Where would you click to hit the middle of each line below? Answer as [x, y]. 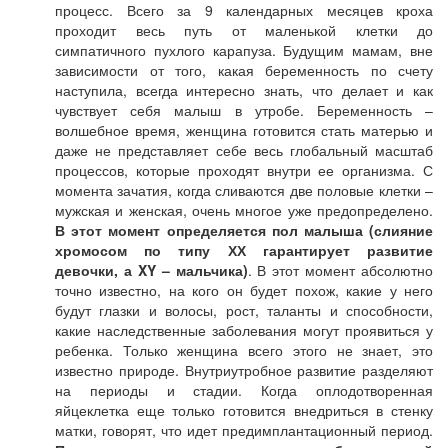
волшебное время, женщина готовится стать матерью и [244, 130]
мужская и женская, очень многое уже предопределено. [244, 210]
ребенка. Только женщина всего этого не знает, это [244, 350]
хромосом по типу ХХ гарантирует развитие [244, 250]
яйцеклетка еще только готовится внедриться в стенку [244, 410]
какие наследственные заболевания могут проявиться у [244, 330]
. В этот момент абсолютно [340, 270]
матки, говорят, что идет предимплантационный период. [244, 430]
